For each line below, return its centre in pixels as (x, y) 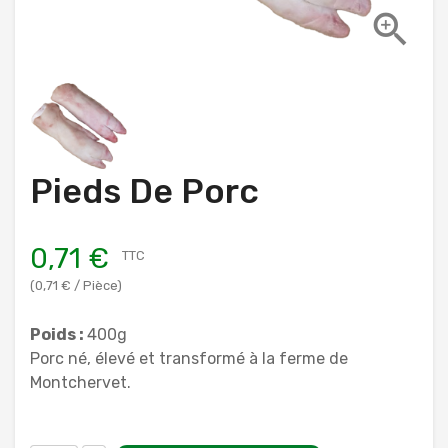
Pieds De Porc (144, 191)
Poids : (58, 334)
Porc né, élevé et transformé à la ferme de (189, 358)
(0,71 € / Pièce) (76, 285)
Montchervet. (80, 382)
